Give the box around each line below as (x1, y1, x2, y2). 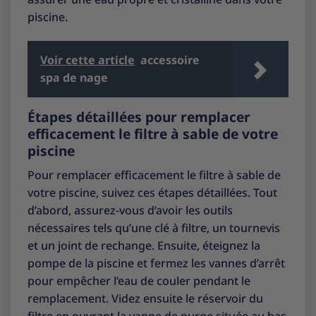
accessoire (140, 51, 200, 68)
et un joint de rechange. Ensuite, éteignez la (28, 237, 260, 253)
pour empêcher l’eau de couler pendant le (28, 272, 250, 288)
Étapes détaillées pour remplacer (28, 107, 250, 126)
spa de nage (40, 69, 108, 85)
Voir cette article (40, 51, 135, 68)
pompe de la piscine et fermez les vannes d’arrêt (28, 255, 285, 271)
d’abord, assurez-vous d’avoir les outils (28, 202, 233, 218)
